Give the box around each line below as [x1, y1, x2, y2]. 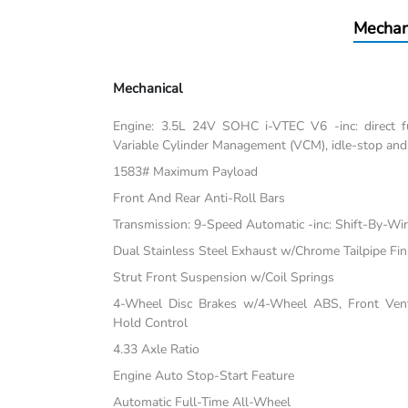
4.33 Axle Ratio [113, 341, 200, 359]
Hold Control [113, 314, 189, 332]
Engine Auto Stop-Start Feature [113, 367, 295, 385]
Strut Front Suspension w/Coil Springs [113, 269, 335, 287]
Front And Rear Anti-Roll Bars [113, 189, 286, 208]
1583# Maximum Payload [113, 163, 259, 181]
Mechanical [113, 79, 183, 98]
